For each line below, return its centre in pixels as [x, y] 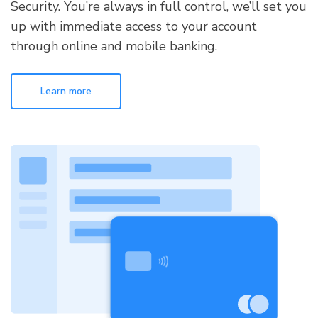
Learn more [66, 91]
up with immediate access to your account [134, 26]
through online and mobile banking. [114, 46]
